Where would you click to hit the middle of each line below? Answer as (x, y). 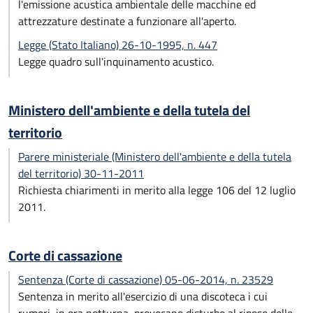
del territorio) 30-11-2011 (81, 173)
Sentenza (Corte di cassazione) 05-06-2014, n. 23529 (146, 279)
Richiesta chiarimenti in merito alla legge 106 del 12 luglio (157, 190)
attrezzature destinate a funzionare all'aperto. (127, 21)
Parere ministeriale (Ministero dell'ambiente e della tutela (155, 156)
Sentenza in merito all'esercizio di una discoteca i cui (143, 296)
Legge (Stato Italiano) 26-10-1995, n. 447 (118, 45)
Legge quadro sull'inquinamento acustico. (116, 61)
